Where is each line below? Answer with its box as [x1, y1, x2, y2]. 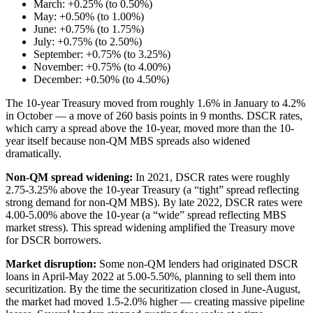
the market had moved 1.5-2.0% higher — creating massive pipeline [6, 296, 305, 308]
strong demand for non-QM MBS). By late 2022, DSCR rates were [6, 196, 303, 209]
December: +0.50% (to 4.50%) [34, 73, 169, 86]
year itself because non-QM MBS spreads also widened [6, 135, 250, 147]
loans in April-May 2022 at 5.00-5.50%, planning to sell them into [6, 270, 296, 283]
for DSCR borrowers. [6, 234, 101, 247]
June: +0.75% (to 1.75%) [34, 23, 144, 36]
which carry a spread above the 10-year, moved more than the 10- [6, 122, 294, 135]
